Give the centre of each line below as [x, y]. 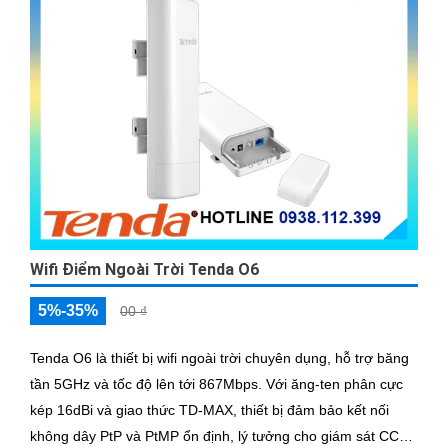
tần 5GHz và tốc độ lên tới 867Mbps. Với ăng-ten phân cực [148, 384]
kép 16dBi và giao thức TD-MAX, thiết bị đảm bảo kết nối [209, 410]
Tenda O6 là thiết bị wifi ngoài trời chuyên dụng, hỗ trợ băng [219, 358]
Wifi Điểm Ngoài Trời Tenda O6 [144, 270]
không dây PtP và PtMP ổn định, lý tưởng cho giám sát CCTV [223, 436]
